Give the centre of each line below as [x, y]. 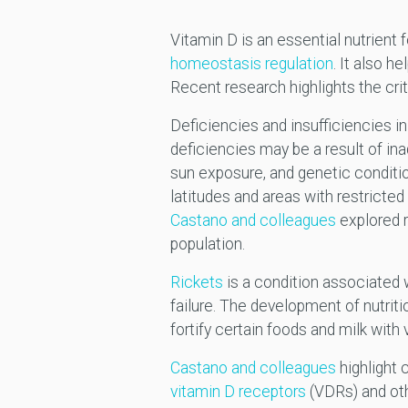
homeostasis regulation [251, 64]
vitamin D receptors [238, 392]
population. [209, 245]
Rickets [196, 283]
